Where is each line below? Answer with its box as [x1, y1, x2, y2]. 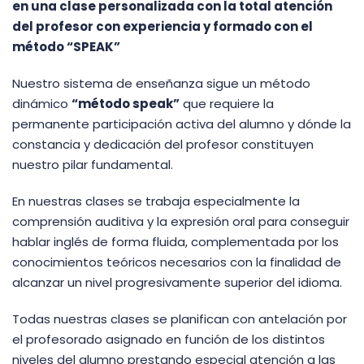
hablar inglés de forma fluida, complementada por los [12, 232, 339, 250]
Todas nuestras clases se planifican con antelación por [12, 310, 347, 327]
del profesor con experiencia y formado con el [12, 17, 313, 35]
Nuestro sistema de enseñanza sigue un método [12, 74, 310, 92]
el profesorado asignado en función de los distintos [12, 330, 325, 348]
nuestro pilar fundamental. [12, 155, 173, 173]
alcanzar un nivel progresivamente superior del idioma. [12, 273, 342, 291]
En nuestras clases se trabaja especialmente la [12, 192, 300, 210]
